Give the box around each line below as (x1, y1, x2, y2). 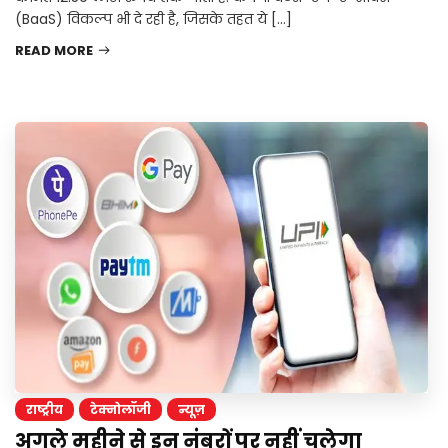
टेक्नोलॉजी (90, 401, 151, 419)
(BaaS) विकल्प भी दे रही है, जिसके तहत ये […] (15, 9, 292, 30)
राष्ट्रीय (26, 401, 63, 419)
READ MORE (15, 41, 93, 61)
